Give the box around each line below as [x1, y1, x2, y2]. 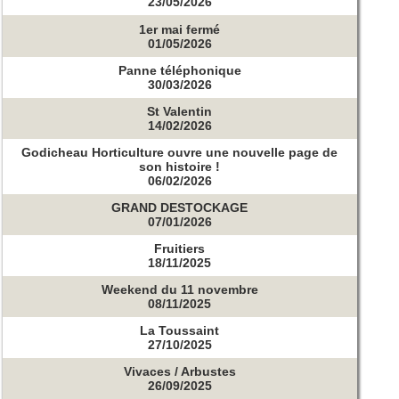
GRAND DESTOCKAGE [111, 199, 248, 215]
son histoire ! [139, 159, 221, 174]
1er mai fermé [139, 21, 221, 37]
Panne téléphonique [118, 62, 241, 77]
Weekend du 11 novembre [101, 281, 258, 297]
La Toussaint [140, 322, 220, 338]
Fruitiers [154, 240, 206, 256]
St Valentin [147, 103, 213, 118]
